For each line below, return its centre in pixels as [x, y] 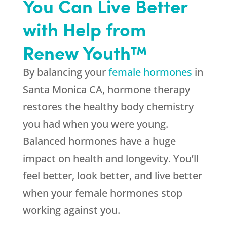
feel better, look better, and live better [112, 176]
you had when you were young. [95, 124]
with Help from [84, 29]
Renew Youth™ [85, 52]
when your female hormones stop [102, 193]
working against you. [71, 210]
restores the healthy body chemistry [108, 107]
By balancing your [65, 72]
